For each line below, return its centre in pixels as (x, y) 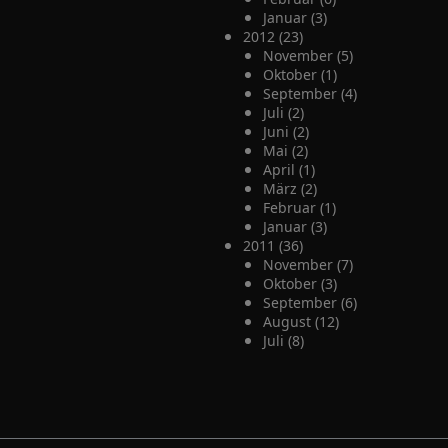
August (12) (300, 321)
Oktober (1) (299, 74)
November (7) (307, 264)
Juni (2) (285, 131)
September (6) (309, 302)
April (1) (288, 169)
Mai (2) (285, 150)
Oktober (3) (299, 283)
